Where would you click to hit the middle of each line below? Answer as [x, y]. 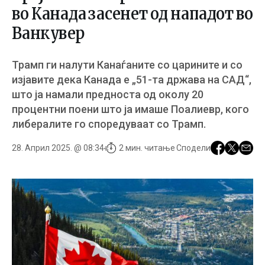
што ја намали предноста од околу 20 [108, 94]
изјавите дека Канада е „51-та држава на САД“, [132, 80]
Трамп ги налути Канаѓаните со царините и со [127, 65]
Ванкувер [48, 33]
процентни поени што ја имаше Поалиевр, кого [130, 109]
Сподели [193, 148]
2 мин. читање [147, 148]
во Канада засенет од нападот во [132, 14]
